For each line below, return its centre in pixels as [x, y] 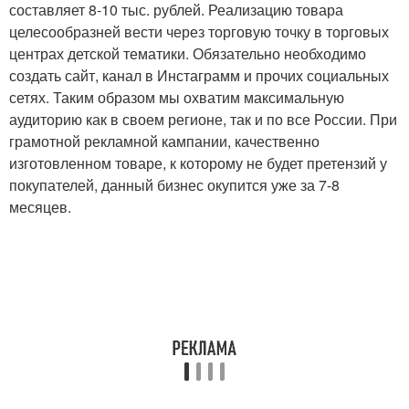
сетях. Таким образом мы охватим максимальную [177, 98]
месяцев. [40, 207]
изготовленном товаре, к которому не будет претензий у [198, 163]
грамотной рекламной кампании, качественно [164, 142]
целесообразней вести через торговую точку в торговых [199, 32]
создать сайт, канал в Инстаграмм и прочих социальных [199, 76]
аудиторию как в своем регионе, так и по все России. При [203, 120]
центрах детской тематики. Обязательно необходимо [188, 54]
